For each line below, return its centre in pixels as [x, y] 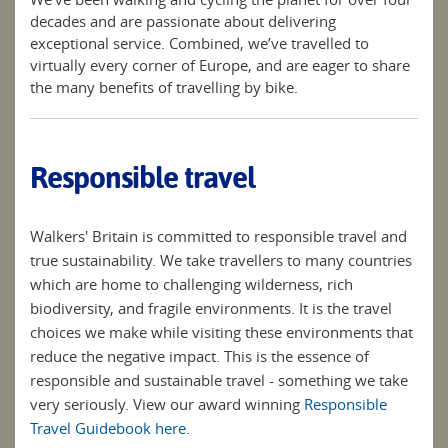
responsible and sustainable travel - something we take [219, 380]
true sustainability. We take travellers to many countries [221, 260]
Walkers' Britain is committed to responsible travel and [218, 236]
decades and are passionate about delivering [183, 21]
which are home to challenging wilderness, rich [191, 284]
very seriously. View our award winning [167, 404]
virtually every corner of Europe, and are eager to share [220, 65]
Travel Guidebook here [108, 428]
